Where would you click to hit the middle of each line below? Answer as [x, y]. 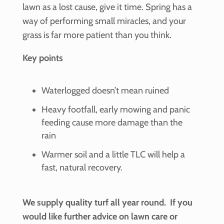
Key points [42, 58]
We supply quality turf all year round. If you [107, 203]
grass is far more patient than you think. [97, 35]
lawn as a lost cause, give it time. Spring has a [107, 7]
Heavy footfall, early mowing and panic [115, 110]
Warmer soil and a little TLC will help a [113, 155]
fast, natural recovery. [82, 168]
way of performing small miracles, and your [104, 21]
